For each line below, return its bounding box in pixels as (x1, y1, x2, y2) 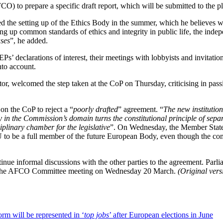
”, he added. (10, 36, 48, 45)
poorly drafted (73, 105, 118, 113)
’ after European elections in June (109, 211, 213, 219)
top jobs (84, 211, 109, 219)
